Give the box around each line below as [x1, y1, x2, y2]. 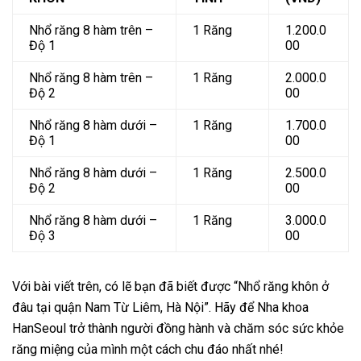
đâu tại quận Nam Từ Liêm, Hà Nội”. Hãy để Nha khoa [12, 299, 309, 315]
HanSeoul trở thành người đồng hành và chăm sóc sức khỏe [12, 320, 344, 336]
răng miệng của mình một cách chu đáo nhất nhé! [12, 341, 284, 357]
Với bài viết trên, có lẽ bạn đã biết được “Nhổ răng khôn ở [12, 278, 329, 294]
